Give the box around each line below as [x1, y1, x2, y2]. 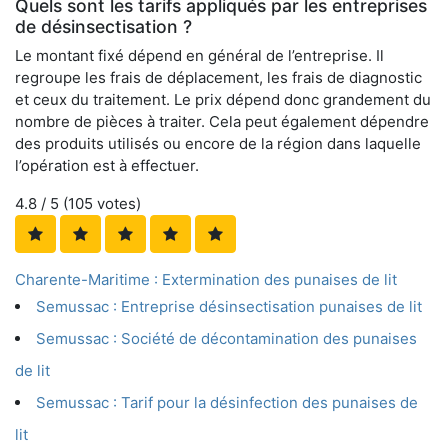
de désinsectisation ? [15, 16, 192, 38]
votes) [93, 194, 141, 214]
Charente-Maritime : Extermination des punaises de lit [15, 270, 397, 290]
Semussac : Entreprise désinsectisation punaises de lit [36, 297, 422, 317]
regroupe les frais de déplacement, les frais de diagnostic [15, 68, 422, 88]
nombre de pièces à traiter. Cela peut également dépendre [15, 112, 429, 132]
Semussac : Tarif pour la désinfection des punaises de [36, 393, 418, 413]
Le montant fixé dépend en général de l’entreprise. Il [15, 46, 384, 66]
